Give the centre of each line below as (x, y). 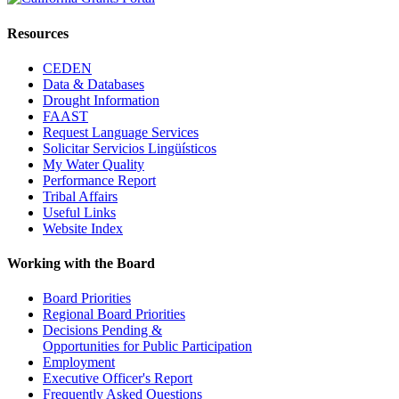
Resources (38, 33)
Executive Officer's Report (118, 379)
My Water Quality (94, 164)
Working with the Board (81, 264)
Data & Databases (94, 84)
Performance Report (99, 180)
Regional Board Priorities (114, 314)
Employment (79, 362)
